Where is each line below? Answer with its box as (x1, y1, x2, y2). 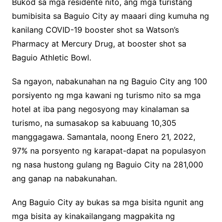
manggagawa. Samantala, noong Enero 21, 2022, (11, 132, 195, 142)
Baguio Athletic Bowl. (11, 53, 91, 63)
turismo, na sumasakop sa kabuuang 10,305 (11, 118, 176, 128)
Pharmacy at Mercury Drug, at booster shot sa (11, 39, 186, 49)
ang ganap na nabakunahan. (11, 173, 117, 184)
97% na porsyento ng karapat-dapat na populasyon (11, 146, 206, 156)
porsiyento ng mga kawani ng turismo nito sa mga (11, 90, 201, 101)
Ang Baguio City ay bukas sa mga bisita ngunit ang (11, 197, 204, 208)
